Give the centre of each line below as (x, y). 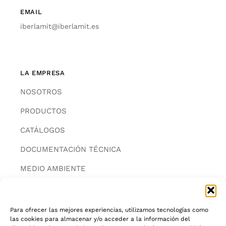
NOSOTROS (41, 92)
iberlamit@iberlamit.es (59, 26)
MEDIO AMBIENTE (53, 168)
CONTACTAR (42, 187)
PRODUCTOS (43, 111)
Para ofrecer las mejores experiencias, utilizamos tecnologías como (109, 210)
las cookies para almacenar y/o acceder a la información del (100, 219)
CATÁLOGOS (42, 130)
